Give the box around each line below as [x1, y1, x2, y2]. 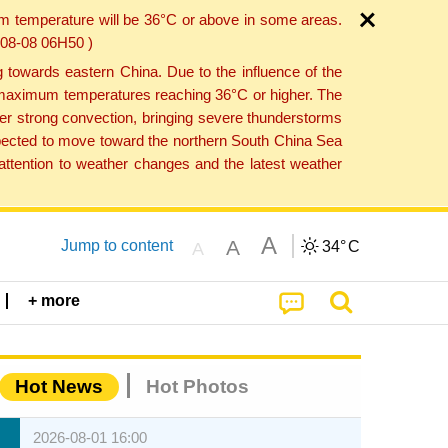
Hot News [15, 376, 103, 398]
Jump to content [60, 236, 173, 254]
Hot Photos [146, 376, 249, 398]
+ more [28, 292, 81, 310]
